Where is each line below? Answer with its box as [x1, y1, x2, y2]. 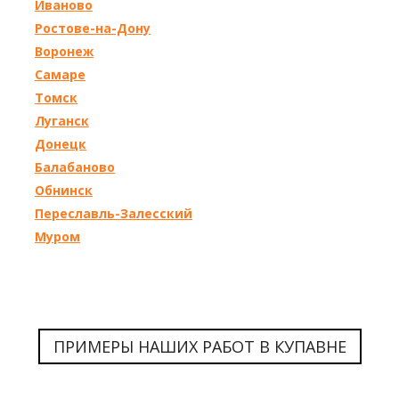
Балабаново [35, 159, 115, 175]
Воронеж [35, 43, 94, 60]
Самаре [35, 66, 85, 83]
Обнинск [35, 182, 93, 199]
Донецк [35, 135, 86, 152]
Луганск [35, 112, 89, 129]
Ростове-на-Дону [35, 20, 151, 37]
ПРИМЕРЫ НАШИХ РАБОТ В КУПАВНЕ [53, 336, 346, 357]
